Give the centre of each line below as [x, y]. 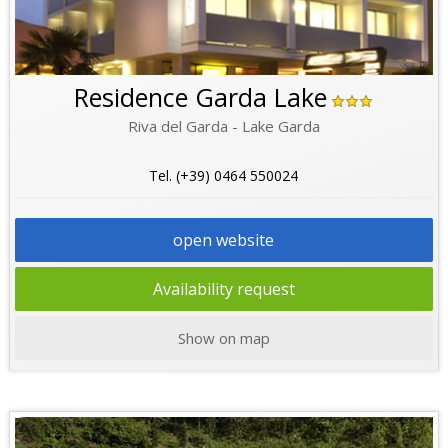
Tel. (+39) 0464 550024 [224, 175]
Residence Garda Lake [201, 96]
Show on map [223, 337]
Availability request [223, 288]
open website [224, 239]
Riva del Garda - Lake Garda [223, 125]
